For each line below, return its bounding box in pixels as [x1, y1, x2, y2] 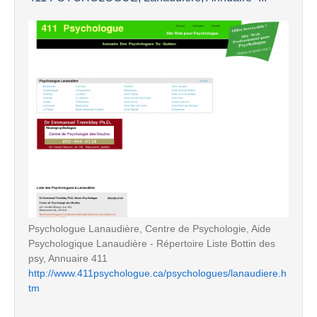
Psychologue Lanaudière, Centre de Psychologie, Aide [28, 222, 271, 234]
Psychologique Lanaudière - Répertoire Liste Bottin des [28, 237, 275, 249]
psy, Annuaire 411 [28, 252, 108, 264]
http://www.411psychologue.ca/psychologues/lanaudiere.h [28, 267, 287, 279]
